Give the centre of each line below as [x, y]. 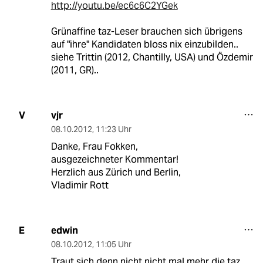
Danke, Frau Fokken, [94, 146]
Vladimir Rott [80, 185]
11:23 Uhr [113, 129]
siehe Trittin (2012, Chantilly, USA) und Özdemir [152, 57]
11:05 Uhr [113, 244]
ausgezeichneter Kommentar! [114, 159]
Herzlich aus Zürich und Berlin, [116, 172]
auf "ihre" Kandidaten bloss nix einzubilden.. [144, 44]
